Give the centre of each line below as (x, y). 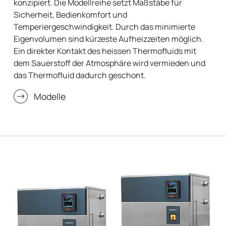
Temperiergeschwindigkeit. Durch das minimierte (105, 27)
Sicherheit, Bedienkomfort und (71, 15)
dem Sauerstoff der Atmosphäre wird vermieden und (110, 63)
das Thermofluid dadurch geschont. (80, 75)
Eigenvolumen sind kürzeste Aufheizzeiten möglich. (109, 39)
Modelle (50, 97)
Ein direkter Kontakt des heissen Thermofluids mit (105, 51)
